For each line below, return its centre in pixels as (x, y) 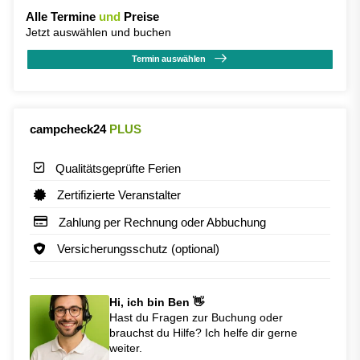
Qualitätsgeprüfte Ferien (118, 168)
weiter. (126, 348)
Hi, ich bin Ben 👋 (157, 302)
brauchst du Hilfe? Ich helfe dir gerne (204, 332)
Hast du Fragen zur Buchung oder (196, 317)
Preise (140, 16)
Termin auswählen (169, 59)
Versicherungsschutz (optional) (138, 248)
